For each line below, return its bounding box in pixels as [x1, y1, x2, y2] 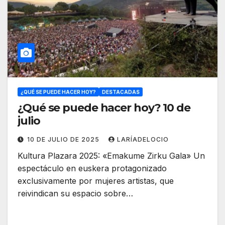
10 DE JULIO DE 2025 [27, 136, 101, 144]
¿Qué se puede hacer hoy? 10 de [18, 101, 190, 115]
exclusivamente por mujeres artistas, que [18, 176, 174, 186]
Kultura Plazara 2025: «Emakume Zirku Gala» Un [18, 151, 205, 161]
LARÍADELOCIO [117, 136, 169, 144]
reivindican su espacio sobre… [18, 188, 133, 199]
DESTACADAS [102, 89, 140, 95]
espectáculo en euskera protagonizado [18, 163, 167, 174]
